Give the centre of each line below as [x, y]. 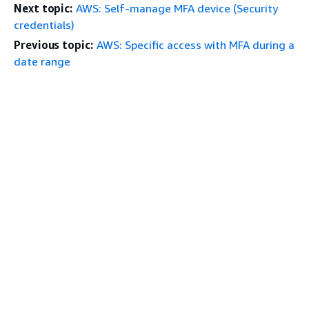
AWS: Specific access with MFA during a [195, 45]
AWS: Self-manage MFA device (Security [177, 8]
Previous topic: [53, 45]
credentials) [44, 25]
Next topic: [43, 8]
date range [42, 61]
